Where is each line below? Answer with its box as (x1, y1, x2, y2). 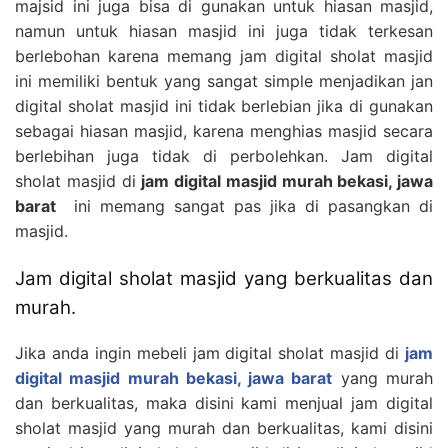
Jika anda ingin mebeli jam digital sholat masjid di (15, 342, 405, 363)
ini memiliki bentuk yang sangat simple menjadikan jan (15, 70, 433, 91)
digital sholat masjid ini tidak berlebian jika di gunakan (15, 95, 433, 116)
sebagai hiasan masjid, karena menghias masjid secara (15, 120, 433, 141)
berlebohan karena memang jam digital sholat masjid (15, 45, 433, 66)
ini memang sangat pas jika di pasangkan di (56, 195, 433, 216)
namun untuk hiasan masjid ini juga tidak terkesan (15, 20, 433, 41)
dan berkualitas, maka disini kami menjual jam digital (15, 392, 433, 413)
